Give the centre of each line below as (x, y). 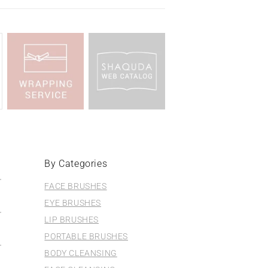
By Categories (76, 164)
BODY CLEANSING (81, 253)
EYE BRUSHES (73, 203)
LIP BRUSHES (72, 220)
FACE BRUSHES (76, 186)
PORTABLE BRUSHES (86, 236)
